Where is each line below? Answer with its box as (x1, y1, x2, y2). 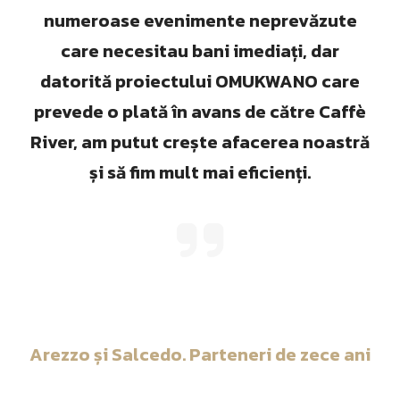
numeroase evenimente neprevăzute (43, 7, 357, 34)
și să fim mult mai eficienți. (89, 159, 311, 186)
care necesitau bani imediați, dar (61, 37, 339, 64)
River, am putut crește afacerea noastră (30, 129, 370, 155)
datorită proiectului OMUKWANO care (40, 68, 360, 95)
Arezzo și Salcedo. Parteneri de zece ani (29, 341, 371, 368)
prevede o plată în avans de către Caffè (34, 98, 366, 125)
